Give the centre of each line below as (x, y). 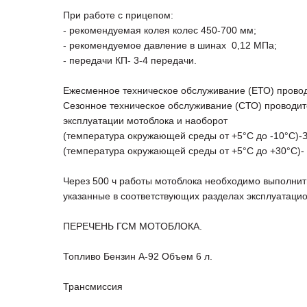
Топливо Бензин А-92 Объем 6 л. (138, 257)
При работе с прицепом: (118, 15)
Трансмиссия (93, 287)
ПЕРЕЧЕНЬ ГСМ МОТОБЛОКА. (133, 226)
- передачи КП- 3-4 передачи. (130, 61)
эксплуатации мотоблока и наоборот (145, 121)
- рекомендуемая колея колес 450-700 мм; (160, 30)
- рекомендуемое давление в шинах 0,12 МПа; (170, 46)
